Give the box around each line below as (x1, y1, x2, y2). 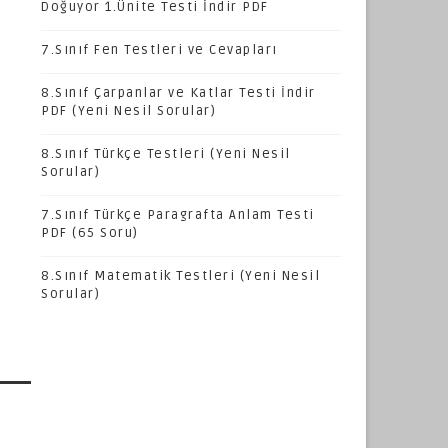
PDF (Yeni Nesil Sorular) (41, 103, 216, 120)
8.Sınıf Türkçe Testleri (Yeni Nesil (41, 146, 291, 163)
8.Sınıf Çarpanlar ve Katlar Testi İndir (41, 85, 316, 102)
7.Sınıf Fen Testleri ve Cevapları (41, 42, 278, 59)
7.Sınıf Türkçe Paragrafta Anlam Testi (41, 207, 315, 224)
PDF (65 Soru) (41, 225, 139, 242)
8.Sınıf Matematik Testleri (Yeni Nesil (41, 268, 320, 285)
